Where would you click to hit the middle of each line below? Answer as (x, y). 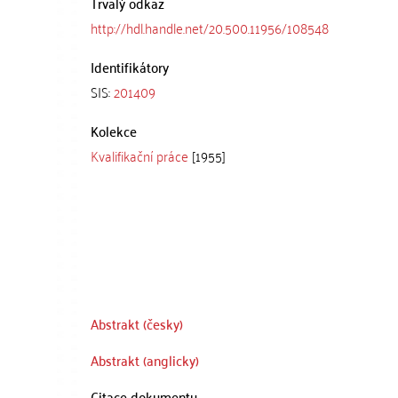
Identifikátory (130, 66)
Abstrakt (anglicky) (145, 360)
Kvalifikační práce (139, 155)
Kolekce (114, 130)
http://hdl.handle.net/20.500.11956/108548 (210, 27)
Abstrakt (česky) (137, 323)
